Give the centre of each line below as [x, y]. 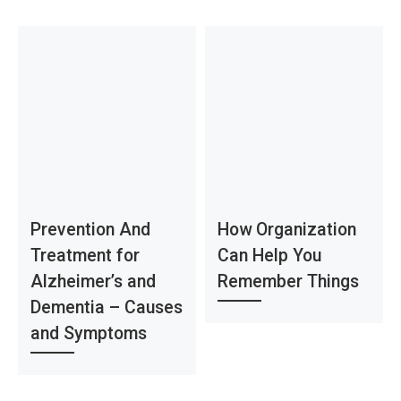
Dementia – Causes [107, 307]
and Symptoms [89, 333]
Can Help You [270, 255]
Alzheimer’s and [94, 281]
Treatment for [85, 255]
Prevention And [91, 229]
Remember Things [289, 281]
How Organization [287, 229]
